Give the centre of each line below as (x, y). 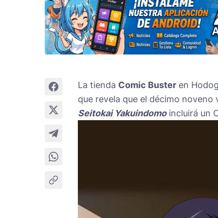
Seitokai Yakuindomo (122, 113)
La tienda (98, 85)
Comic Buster (147, 85)
